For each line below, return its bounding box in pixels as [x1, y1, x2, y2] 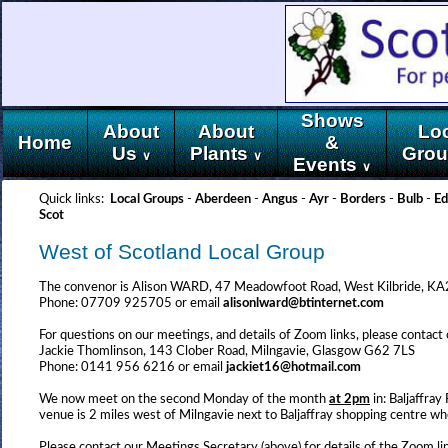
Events [293, 154, 362, 175]
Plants [190, 143, 253, 164]
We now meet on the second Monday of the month [39, 393, 329, 406]
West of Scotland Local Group [39, 240, 325, 263]
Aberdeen [195, 193, 251, 206]
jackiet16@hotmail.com [226, 361, 361, 374]
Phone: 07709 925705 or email [39, 297, 223, 310]
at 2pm [329, 393, 370, 406]
